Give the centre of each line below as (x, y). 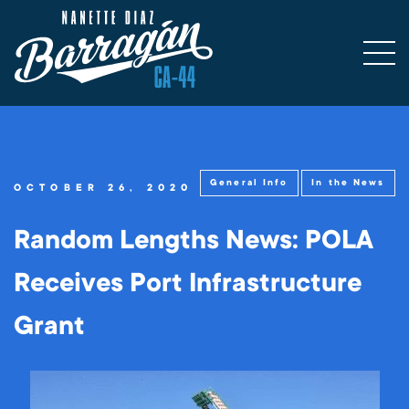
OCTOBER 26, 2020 (103, 188)
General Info (249, 182)
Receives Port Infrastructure (188, 283)
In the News (348, 182)
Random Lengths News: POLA (194, 241)
